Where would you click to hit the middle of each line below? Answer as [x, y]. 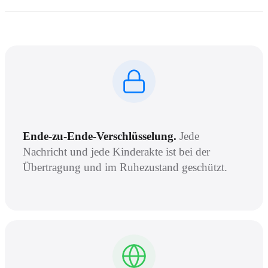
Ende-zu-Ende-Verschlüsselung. [100, 136]
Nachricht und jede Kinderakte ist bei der [116, 151]
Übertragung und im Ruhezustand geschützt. [125, 167]
